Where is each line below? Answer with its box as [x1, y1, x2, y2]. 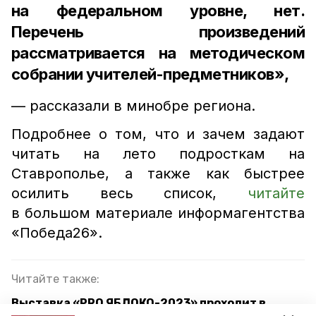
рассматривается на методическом [11, 44, 305, 62]
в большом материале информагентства [11, 205, 305, 221]
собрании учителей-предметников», [11, 65, 292, 83]
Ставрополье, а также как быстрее [11, 165, 305, 182]
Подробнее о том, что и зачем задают [11, 126, 305, 142]
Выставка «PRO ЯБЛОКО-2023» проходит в [11, 296, 266, 310]
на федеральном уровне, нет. [11, 1, 305, 20]
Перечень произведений [11, 23, 305, 41]
